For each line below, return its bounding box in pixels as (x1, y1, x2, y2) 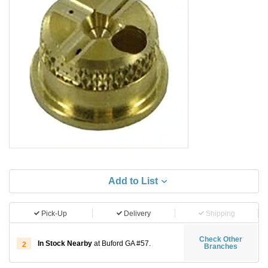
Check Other (199, 234, 242, 243)
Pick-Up (41, 209, 68, 218)
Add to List (108, 176, 158, 186)
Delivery (124, 209, 151, 218)
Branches (203, 242, 237, 251)
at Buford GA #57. (92, 239, 151, 248)
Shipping (205, 209, 235, 218)
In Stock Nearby (38, 239, 93, 248)
